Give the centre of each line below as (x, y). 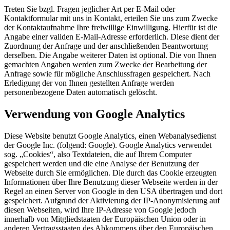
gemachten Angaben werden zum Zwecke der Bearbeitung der (106, 64)
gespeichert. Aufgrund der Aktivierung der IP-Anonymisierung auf (112, 200)
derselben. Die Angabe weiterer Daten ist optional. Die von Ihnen (110, 55)
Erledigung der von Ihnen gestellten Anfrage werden (89, 83)
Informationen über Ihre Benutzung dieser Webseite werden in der (111, 182)
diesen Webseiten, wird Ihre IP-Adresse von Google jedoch (100, 209)
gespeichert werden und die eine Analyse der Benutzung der (101, 163)
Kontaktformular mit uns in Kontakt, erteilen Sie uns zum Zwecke (111, 18)
